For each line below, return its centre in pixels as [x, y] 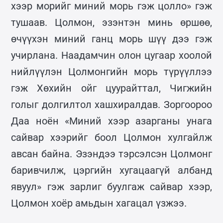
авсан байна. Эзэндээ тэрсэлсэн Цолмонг [111, 154]
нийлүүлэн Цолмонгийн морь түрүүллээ [111, 71]
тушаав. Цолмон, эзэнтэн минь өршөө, [111, 22]
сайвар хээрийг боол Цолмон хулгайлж [111, 137]
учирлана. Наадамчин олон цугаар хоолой [111, 55]
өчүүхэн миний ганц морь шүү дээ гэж [111, 39]
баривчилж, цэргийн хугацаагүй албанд [111, 170]
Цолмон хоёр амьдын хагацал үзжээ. [99, 203]
